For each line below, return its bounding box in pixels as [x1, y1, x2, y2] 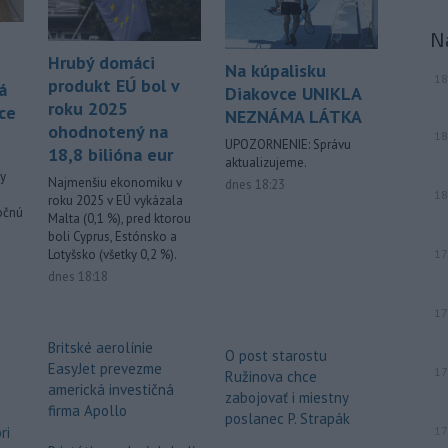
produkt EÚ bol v [48, 73, 179, 97]
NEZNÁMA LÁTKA [225, 104, 362, 128]
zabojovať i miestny [225, 387, 348, 407]
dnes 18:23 [225, 175, 285, 193]
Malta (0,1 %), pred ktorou [48, 209, 191, 227]
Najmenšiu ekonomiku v [48, 173, 182, 191]
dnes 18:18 [48, 267, 108, 285]
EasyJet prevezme [48, 358, 162, 378]
